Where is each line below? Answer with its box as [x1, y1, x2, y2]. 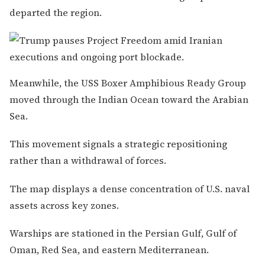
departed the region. [9, 6, 102, 19]
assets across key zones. [9, 198, 119, 212]
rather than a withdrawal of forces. [9, 154, 166, 167]
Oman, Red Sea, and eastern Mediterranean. [9, 243, 209, 256]
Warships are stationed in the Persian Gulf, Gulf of [9, 226, 237, 240]
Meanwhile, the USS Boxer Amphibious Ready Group [9, 76, 246, 90]
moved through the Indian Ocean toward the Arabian [9, 93, 248, 106]
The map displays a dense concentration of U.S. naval [9, 182, 250, 195]
